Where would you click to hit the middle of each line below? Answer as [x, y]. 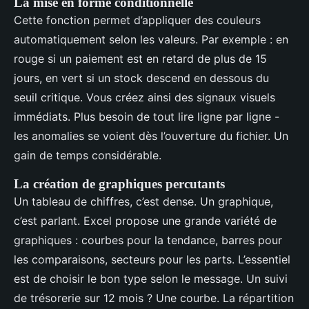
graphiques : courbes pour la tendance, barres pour [148, 240]
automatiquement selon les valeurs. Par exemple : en [151, 39]
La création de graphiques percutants [119, 183]
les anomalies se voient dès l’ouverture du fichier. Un [151, 136]
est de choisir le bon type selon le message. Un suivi [151, 278]
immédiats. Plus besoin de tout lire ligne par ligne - [147, 116]
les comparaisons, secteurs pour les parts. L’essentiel [152, 259]
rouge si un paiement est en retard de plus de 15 [140, 58]
